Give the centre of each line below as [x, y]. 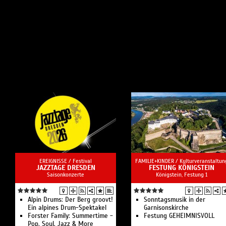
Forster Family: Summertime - [70, 216]
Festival [82, 161]
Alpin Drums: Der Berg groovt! [70, 200]
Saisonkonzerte [66, 175]
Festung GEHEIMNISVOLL [179, 216]
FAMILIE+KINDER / [157, 161]
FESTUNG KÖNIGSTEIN [182, 168]
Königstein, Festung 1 [182, 175]
